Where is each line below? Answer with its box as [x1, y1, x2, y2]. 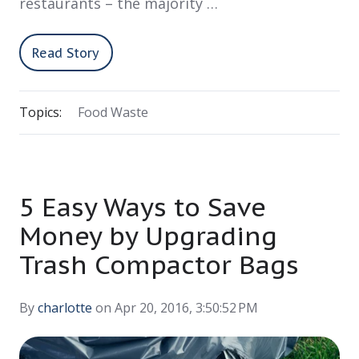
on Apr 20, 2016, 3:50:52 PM [92, 299, 258, 317]
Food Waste [77, 103, 148, 122]
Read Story [32, 44, 100, 61]
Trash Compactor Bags [19, 248, 299, 282]
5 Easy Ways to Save [19, 190, 266, 224]
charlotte [38, 299, 92, 317]
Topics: [19, 103, 62, 122]
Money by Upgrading [19, 219, 277, 253]
